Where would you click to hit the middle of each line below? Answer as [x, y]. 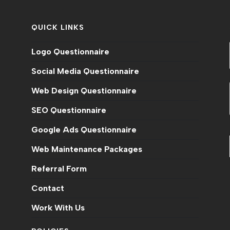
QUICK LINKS [58, 28]
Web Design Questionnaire [84, 91]
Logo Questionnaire [71, 52]
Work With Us [58, 208]
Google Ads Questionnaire [84, 130]
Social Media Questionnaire [85, 71]
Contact [48, 188]
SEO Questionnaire [69, 110]
